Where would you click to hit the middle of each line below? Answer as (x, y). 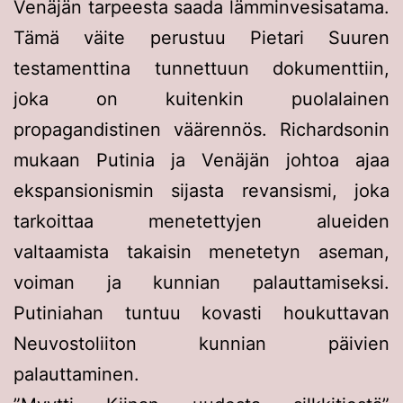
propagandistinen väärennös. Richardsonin (201, 129)
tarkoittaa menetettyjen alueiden (201, 221)
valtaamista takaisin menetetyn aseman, (201, 251)
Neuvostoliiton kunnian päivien (201, 343)
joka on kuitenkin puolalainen (201, 99)
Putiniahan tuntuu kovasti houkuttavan (201, 313)
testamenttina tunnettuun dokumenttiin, (201, 68)
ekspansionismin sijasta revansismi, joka (201, 190)
